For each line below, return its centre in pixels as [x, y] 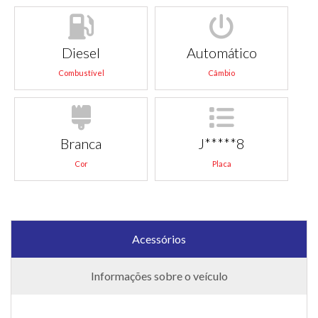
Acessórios [159, 239]
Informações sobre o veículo [159, 276]
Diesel [81, 53]
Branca [81, 143]
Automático [221, 53]
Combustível [81, 73]
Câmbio [222, 73]
